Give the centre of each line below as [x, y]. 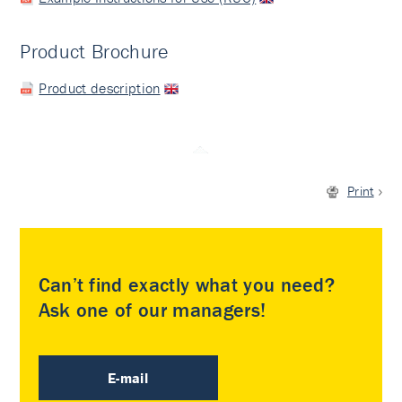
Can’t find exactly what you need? [187, 285]
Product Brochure [94, 52]
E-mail [128, 378]
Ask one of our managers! [152, 310]
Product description [100, 88]
